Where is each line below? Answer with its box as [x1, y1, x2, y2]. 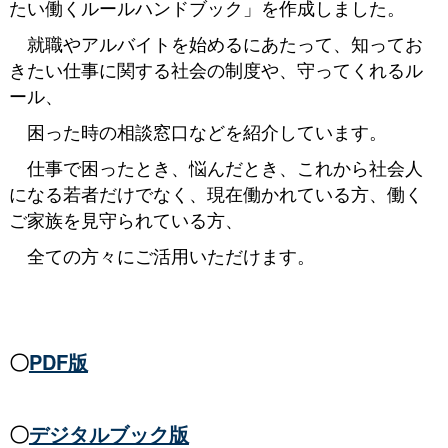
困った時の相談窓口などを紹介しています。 [8, 117, 387, 144]
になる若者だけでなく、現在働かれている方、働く [8, 179, 423, 206]
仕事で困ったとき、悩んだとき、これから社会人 [8, 153, 423, 180]
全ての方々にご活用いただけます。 [8, 241, 315, 268]
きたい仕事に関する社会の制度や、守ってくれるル [8, 55, 423, 82]
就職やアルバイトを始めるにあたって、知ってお [8, 29, 423, 56]
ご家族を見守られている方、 [8, 205, 243, 232]
